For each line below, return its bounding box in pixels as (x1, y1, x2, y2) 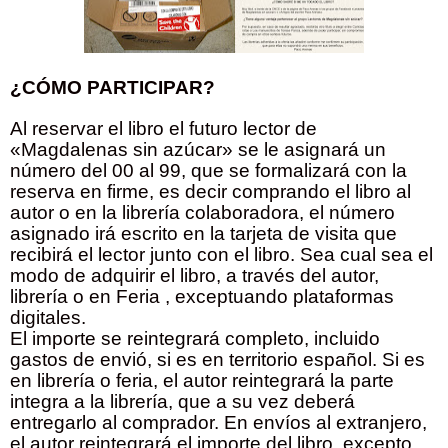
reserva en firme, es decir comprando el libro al (10, 180, 411, 202)
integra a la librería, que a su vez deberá (10, 390, 355, 412)
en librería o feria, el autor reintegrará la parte (10, 369, 394, 391)
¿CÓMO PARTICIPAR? (10, 76, 215, 98)
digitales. (10, 306, 86, 328)
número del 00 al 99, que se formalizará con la (10, 159, 407, 181)
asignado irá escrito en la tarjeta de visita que (10, 222, 397, 244)
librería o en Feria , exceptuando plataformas (10, 285, 394, 307)
